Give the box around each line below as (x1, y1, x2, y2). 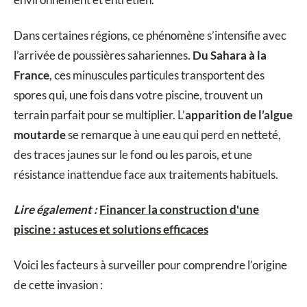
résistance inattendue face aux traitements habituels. (14, 167, 278, 182)
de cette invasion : (14, 277, 103, 292)
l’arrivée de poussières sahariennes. (14, 47, 193, 62)
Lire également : (14, 202, 97, 217)
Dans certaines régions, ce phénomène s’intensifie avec (14, 27, 286, 42)
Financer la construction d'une (99, 202, 259, 217)
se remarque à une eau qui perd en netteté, (66, 127, 281, 142)
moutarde (14, 127, 66, 142)
